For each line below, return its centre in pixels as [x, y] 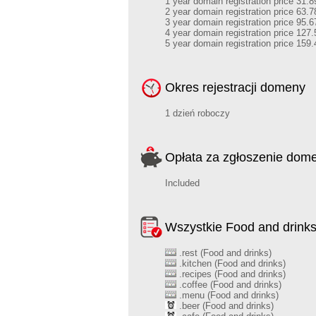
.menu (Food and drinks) [227, 295]
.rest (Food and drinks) [224, 253]
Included [182, 183]
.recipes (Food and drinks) [231, 274]
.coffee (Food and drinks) [229, 285]
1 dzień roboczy [197, 113]
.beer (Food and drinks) [225, 306]
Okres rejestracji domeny [235, 87]
